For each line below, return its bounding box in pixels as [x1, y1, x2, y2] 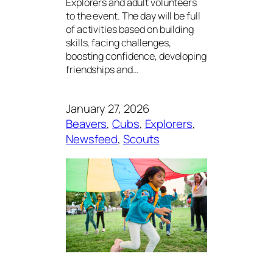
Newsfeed [66, 131, 118, 147]
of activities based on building [66, 22, 194, 36]
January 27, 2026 [66, 101, 149, 117]
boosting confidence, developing [66, 49, 207, 63]
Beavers [66, 116, 107, 132]
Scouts [123, 131, 160, 147]
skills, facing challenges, [66, 35, 171, 49]
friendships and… [66, 62, 139, 76]
